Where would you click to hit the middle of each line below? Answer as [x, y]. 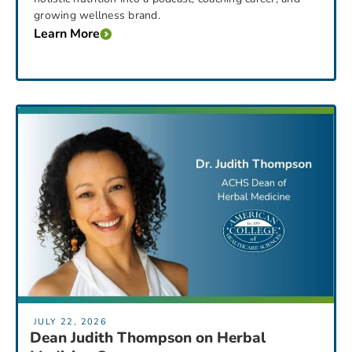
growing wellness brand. [97, 15]
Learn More [67, 34]
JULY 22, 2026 [71, 321]
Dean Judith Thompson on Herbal [148, 337]
